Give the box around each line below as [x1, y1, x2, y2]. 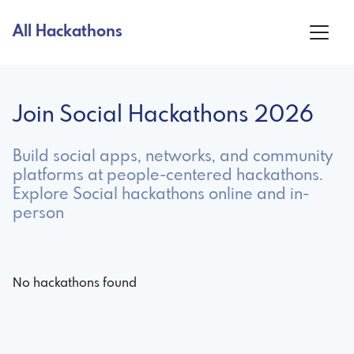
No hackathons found [13, 276, 137, 290]
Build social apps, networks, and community [13, 148, 333, 165]
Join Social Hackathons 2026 [13, 104, 314, 127]
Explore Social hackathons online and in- [13, 186, 309, 203]
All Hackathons [13, 23, 122, 40]
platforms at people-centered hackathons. [13, 167, 323, 184]
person [13, 205, 64, 222]
